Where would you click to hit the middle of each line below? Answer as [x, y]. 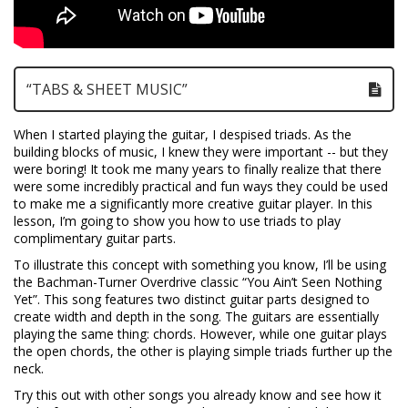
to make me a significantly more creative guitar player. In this [193, 204]
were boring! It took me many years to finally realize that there [198, 169]
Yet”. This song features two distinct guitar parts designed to [192, 300]
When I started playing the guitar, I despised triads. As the [183, 135]
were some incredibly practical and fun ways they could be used [201, 187]
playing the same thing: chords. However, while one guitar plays [200, 334]
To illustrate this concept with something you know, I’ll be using [200, 265]
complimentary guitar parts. [95, 239]
